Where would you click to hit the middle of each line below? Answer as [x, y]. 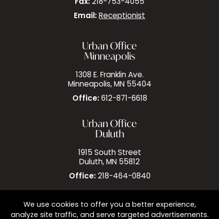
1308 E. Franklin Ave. [109, 76]
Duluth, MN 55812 [109, 163]
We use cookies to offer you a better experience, [109, 205]
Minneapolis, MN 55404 [109, 85]
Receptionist [122, 16]
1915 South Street [109, 153]
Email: [85, 16]
